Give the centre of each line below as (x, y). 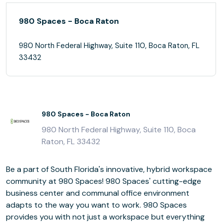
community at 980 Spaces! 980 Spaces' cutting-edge (104, 181)
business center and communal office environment (44, 193)
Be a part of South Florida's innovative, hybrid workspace (109, 169)
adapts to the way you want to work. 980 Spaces (96, 205)
